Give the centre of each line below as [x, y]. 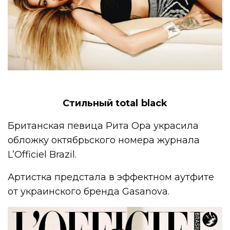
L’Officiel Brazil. [42, 154]
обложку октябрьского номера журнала [104, 140]
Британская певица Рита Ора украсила [103, 126]
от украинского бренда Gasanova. [89, 191]
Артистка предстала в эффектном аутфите [111, 177]
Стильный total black [115, 103]
